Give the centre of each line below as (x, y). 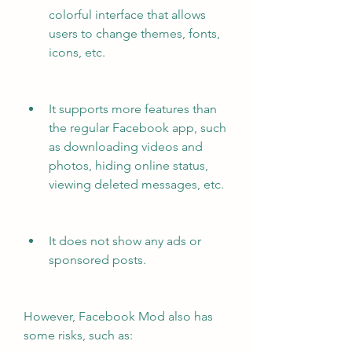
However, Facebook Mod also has (118, 316)
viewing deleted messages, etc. (136, 184)
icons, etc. (77, 52)
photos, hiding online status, (128, 165)
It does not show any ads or (125, 241)
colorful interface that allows (127, 15)
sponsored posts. (97, 260)
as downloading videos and (126, 147)
